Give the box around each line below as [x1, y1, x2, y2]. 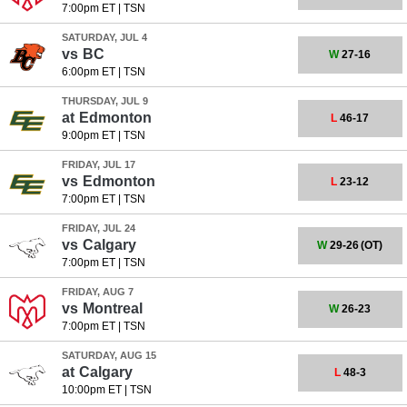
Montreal [82, 301, 143, 316]
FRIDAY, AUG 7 [61, 286, 134, 297]
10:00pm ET [61, 383, 122, 396]
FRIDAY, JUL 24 [61, 223, 135, 233]
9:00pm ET [61, 129, 115, 142]
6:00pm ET [61, 65, 115, 78]
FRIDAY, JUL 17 [61, 159, 135, 170]
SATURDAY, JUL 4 [61, 32, 147, 43]
